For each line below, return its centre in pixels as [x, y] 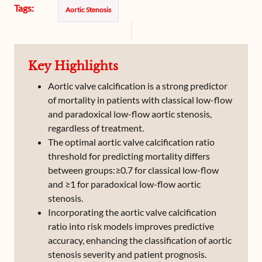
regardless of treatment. [96, 128]
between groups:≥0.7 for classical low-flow [133, 170]
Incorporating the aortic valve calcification [132, 212]
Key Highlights [73, 66]
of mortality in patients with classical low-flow [140, 100]
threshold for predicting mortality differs [129, 156]
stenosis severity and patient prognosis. [127, 254]
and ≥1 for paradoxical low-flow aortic [124, 184]
